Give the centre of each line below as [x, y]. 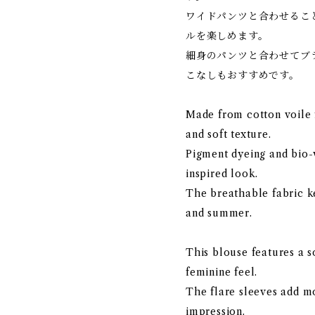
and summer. [219, 213]
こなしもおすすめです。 [243, 75]
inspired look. [222, 174]
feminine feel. [222, 272]
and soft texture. [229, 134]
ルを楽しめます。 [227, 36]
